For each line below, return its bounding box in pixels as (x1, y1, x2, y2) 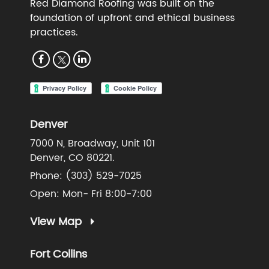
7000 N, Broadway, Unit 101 (30, 135, 155, 151)
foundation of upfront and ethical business (30, 10, 235, 26)
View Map (30, 213, 85, 231)
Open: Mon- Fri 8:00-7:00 (30, 186, 152, 202)
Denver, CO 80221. (30, 150, 115, 166)
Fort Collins (30, 246, 87, 264)
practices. (30, 25, 78, 41)
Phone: (30, 168, 65, 184)
